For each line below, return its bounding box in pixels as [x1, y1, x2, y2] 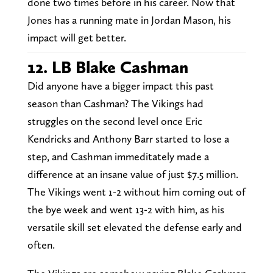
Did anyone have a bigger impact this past [27, 79, 214, 93]
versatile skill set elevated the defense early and [27, 221, 242, 234]
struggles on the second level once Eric [27, 115, 202, 128]
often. [27, 238, 55, 252]
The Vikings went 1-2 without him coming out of [27, 185, 246, 199]
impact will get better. [27, 31, 126, 44]
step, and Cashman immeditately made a [27, 150, 209, 163]
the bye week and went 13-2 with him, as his [27, 203, 224, 216]
